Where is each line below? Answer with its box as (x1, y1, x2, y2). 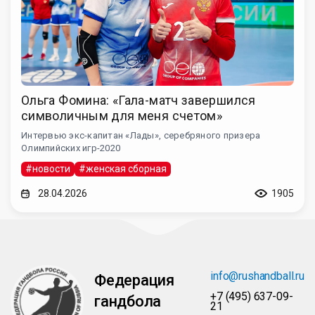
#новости (25, 163, 70, 175)
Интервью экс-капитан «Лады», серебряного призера (21, 130, 261, 141)
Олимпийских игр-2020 (21, 143, 121, 154)
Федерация (94, 271, 175, 290)
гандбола (94, 292, 162, 311)
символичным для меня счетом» (21, 108, 223, 124)
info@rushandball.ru (210, 269, 304, 283)
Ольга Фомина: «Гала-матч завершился (21, 93, 256, 108)
